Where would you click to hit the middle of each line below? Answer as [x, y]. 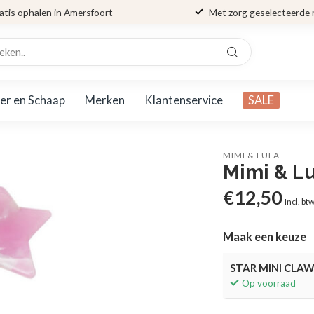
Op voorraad [269, 283]
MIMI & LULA [252, 155]
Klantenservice [184, 100]
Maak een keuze [265, 237]
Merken [105, 100]
